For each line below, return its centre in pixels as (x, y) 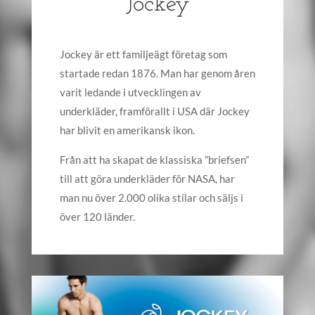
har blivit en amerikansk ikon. (127, 130)
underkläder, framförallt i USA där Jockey (154, 111)
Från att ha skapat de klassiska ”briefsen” (154, 159)
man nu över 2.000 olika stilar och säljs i (151, 197)
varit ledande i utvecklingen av (130, 92)
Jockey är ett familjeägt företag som (143, 54)
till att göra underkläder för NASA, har (147, 178)
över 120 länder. (97, 216)
